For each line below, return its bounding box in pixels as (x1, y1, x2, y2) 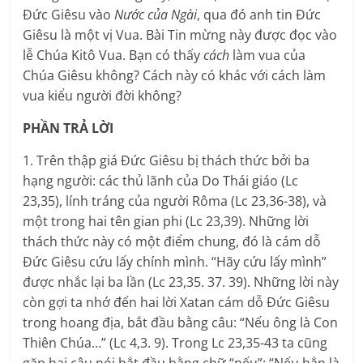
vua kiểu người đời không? (23, 87, 182, 105)
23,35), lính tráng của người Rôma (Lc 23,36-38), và (23, 192, 327, 211)
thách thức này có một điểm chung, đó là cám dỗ (23, 233, 322, 251)
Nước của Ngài (114, 6, 198, 24)
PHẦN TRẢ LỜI (23, 119, 114, 138)
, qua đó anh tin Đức (197, 6, 322, 24)
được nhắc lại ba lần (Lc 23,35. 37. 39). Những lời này (23, 273, 340, 292)
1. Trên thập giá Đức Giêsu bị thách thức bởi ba (23, 152, 310, 170)
